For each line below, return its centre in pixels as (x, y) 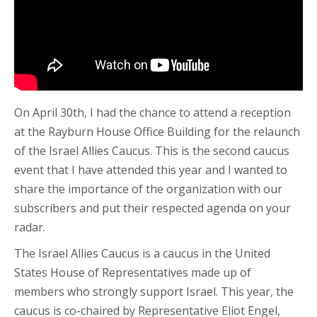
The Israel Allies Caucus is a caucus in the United (142, 253)
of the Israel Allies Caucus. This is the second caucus (152, 151)
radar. (30, 227)
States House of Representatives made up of (133, 272)
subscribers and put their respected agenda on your (152, 208)
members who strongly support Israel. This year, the (154, 292)
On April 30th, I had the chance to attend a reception (152, 113)
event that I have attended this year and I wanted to (151, 170)
